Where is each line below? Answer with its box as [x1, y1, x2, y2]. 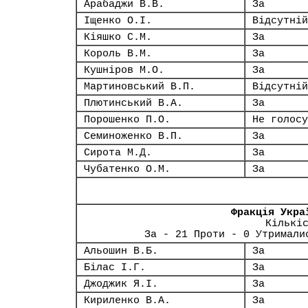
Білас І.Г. [84, 262, 146, 273]
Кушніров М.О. [84, 65, 164, 76]
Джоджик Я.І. [84, 278, 158, 289]
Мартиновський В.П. [84, 81, 195, 92]
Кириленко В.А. [84, 295, 170, 306]
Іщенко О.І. [84, 15, 152, 26]
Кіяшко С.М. [84, 32, 152, 43]
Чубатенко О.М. [84, 164, 170, 175]
